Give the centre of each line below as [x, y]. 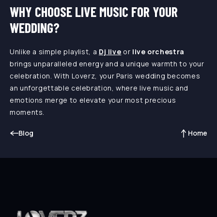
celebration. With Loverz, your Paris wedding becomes [105, 76]
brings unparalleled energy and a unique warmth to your [107, 63]
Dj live [110, 51]
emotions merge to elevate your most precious [93, 100]
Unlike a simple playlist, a [54, 51]
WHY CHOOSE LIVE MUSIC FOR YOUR [94, 11]
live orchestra [158, 51]
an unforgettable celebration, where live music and [99, 88]
